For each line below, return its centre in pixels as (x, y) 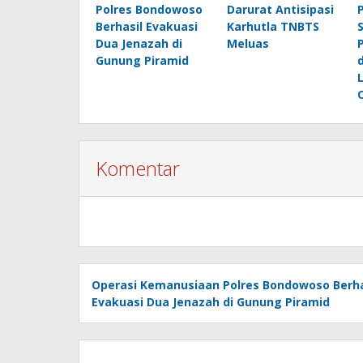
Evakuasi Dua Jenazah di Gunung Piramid (211, 302)
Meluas (248, 43)
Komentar (138, 168)
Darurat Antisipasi (280, 9)
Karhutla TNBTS (273, 26)
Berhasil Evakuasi (147, 26)
